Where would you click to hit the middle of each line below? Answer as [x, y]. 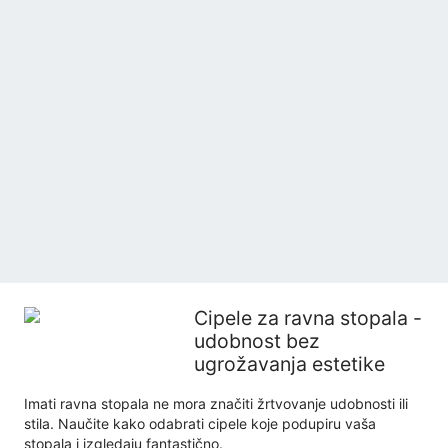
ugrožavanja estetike [289, 364]
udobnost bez [257, 341]
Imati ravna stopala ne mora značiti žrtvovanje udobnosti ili [216, 403]
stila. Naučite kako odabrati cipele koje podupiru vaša [200, 423]
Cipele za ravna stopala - [308, 318]
